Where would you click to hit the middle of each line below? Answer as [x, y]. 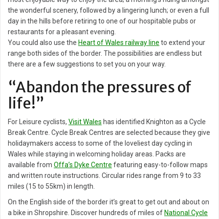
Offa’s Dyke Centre [83, 165]
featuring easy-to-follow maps [160, 165]
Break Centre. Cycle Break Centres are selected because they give [109, 133]
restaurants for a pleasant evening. [62, 32]
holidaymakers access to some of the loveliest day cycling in [100, 143]
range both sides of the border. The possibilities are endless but [105, 54]
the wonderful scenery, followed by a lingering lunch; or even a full [109, 11]
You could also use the [43, 43]
